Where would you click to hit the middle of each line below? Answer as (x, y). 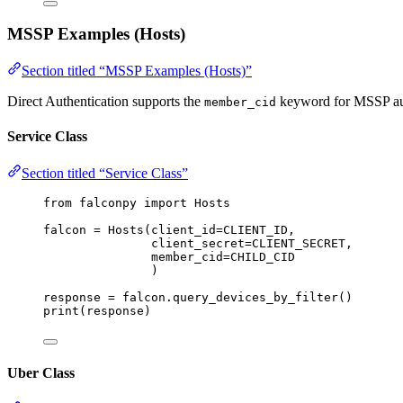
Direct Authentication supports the (106, 101)
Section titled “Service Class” (105, 174)
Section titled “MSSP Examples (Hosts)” (137, 70)
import (166, 203)
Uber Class (41, 372)
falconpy (108, 203)
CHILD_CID (263, 257)
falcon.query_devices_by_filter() (234, 298)
